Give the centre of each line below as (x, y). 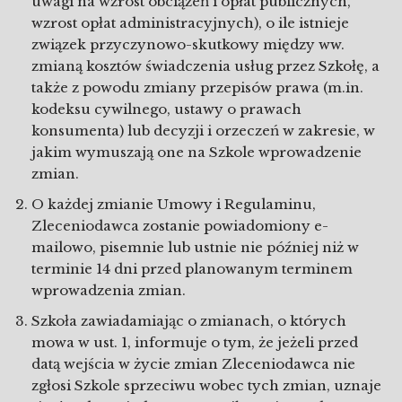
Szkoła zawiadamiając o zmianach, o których (189, 321)
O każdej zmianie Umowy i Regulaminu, (174, 204)
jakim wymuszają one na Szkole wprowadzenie (197, 152)
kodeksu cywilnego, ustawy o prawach (166, 109)
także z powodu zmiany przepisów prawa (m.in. (197, 87)
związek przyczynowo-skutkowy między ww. (188, 44)
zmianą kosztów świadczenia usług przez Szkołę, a (205, 66)
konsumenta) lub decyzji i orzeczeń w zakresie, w (203, 131)
